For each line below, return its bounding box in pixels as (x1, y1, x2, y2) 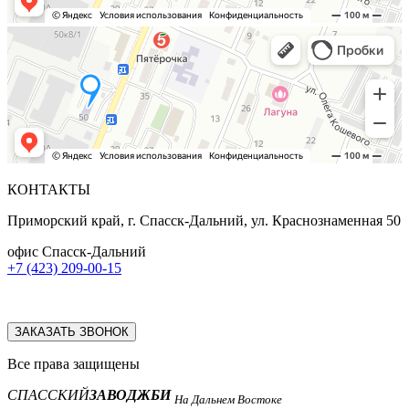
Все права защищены (7, 355, 140, 372)
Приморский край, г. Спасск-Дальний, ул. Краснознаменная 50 (7, 212, 401, 228)
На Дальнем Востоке (174, 392, 282, 406)
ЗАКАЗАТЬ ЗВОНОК (15, 324, 129, 339)
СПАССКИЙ (7, 386, 89, 403)
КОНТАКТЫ (7, 181, 90, 197)
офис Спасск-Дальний (7, 243, 146, 259)
